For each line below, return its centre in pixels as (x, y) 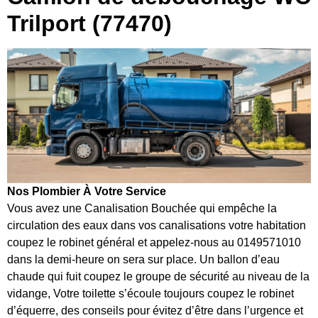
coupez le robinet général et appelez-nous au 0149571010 (154, 242)
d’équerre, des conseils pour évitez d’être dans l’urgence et (155, 310)
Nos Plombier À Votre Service (87, 191)
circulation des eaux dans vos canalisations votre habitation (157, 225)
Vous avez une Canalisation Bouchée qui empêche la (142, 208)
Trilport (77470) (89, 23)
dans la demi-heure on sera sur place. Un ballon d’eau (143, 259)
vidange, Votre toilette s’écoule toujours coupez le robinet (150, 293)
